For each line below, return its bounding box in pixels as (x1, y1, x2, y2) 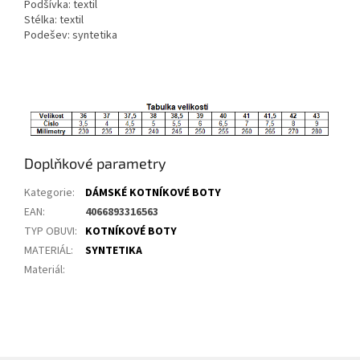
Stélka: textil (24, 12, 84, 29)
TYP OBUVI (24, 223, 75, 239)
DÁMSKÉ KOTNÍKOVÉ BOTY (85, 184, 221, 201)
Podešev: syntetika (24, 27, 117, 44)
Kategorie (24, 184, 72, 201)
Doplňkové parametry (24, 153, 166, 172)
